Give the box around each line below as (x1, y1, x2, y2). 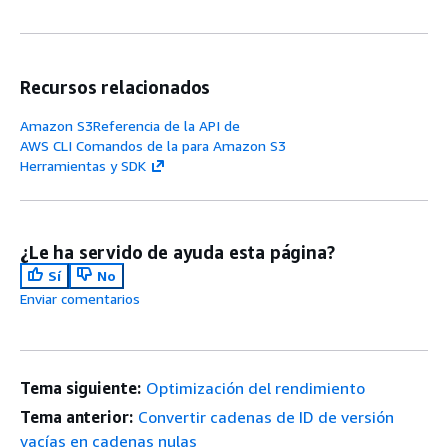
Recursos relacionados (20, 76, 211, 98)
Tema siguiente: (20, 378, 141, 398)
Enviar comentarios (20, 290, 140, 307)
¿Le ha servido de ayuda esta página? (20, 241, 335, 263)
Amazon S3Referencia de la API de (20, 117, 240, 134)
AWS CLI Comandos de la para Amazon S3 (20, 137, 286, 154)
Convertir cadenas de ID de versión (137, 407, 394, 427)
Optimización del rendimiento (145, 378, 365, 398)
